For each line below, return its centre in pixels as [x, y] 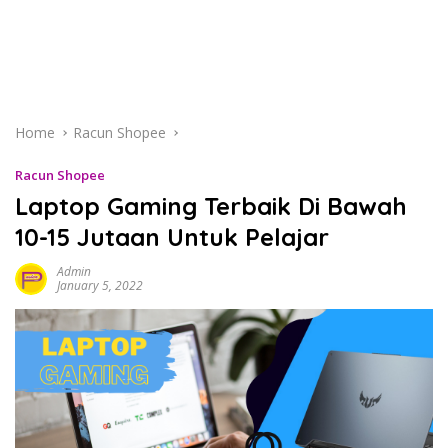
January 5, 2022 [100, 285]
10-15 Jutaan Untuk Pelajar [172, 237]
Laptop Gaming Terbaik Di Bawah [211, 206]
